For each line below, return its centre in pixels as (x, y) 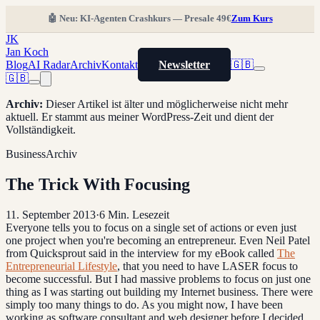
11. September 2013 (51, 214)
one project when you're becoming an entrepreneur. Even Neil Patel (158, 240)
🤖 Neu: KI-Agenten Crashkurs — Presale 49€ (139, 19)
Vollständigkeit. (41, 129)
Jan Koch (27, 51)
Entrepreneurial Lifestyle (61, 266)
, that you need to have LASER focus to (207, 266)
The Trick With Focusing (98, 184)
